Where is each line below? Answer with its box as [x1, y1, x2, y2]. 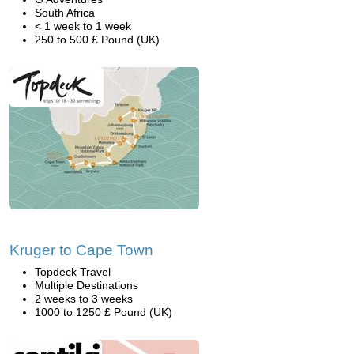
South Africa [35, 6, 95, 19]
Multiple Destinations [35, 279, 138, 292]
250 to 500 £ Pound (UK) [35, 33, 160, 46]
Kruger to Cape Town [9, 242, 153, 258]
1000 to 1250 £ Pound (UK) [35, 306, 172, 318]
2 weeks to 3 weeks [35, 292, 133, 305]
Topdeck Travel [35, 265, 111, 278]
